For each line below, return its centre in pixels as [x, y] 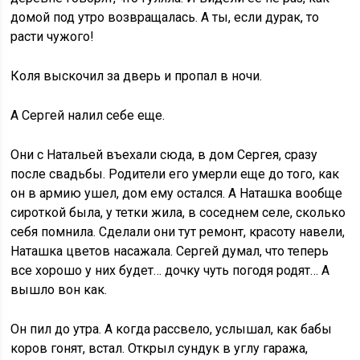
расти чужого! [53, 37]
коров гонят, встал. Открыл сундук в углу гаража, [160, 348]
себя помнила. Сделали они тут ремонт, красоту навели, [178, 232]
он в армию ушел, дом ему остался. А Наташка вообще [177, 193]
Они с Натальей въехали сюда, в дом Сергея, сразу [164, 155]
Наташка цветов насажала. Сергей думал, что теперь [170, 251]
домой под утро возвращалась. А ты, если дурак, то [165, 17]
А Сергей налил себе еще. [88, 115]
